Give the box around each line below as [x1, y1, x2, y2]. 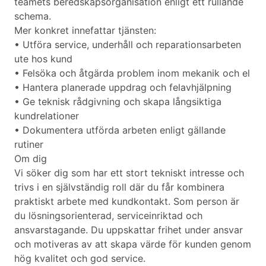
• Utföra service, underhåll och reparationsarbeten [14, 39, 241, 51]
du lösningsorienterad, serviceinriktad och [14, 210, 202, 222]
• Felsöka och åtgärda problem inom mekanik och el [14, 67, 250, 80]
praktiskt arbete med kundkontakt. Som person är [14, 195, 239, 208]
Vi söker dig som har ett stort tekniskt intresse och [14, 167, 244, 179]
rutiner [14, 138, 43, 151]
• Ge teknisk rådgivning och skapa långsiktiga [14, 96, 221, 108]
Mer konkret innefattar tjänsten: [14, 24, 156, 37]
